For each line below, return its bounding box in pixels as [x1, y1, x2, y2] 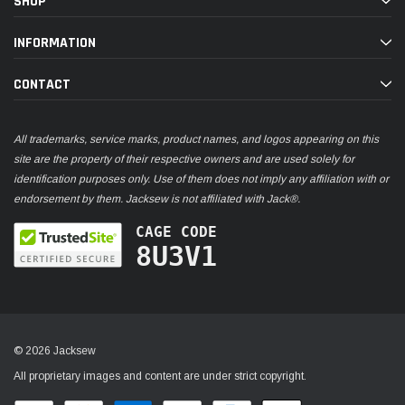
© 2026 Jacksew [14, 344, 96, 357]
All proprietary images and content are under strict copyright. [14, 369, 306, 382]
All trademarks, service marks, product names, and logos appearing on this [14, 132, 379, 146]
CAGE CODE [136, 222, 217, 240]
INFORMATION [14, 33, 96, 52]
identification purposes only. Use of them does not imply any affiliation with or [14, 172, 389, 185]
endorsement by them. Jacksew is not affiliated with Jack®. [14, 192, 300, 205]
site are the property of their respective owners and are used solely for [14, 152, 354, 165]
